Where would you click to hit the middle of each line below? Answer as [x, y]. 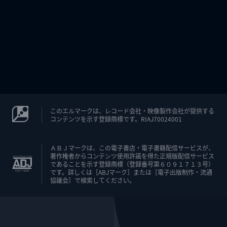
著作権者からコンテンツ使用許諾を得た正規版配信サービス [132, 156]
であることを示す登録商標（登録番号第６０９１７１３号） [132, 164]
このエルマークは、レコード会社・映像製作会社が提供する [132, 110]
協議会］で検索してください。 [93, 180]
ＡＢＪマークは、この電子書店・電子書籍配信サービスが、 [132, 148]
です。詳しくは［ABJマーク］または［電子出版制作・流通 [131, 172]
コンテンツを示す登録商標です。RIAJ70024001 [116, 119]
